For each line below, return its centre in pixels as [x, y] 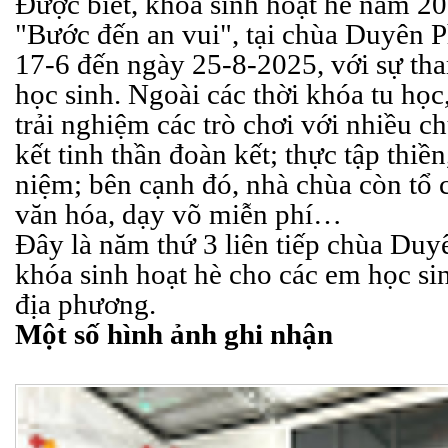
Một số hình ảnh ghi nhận [177, 334]
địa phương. [85, 304]
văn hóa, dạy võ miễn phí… [178, 214]
